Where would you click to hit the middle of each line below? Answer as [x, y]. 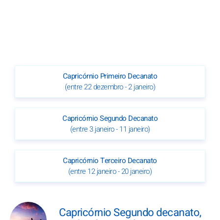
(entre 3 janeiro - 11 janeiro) [110, 129]
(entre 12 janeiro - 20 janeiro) [110, 172]
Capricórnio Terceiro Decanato [110, 161]
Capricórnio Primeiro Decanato [110, 76]
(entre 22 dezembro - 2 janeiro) [110, 87]
